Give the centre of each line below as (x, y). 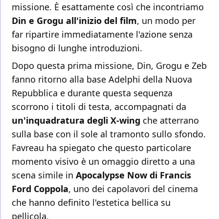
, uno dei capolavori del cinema (133, 189)
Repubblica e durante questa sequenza (92, 93)
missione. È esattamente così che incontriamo (108, 7)
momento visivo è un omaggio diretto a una (103, 162)
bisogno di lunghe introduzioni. (77, 48)
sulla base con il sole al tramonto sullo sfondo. (109, 134)
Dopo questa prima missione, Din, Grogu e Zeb (109, 66)
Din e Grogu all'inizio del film (74, 21)
